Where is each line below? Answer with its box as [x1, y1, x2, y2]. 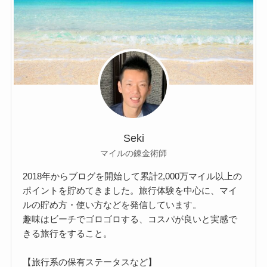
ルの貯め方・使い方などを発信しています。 [23, 199, 202, 210]
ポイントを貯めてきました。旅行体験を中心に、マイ [23, 185, 238, 195]
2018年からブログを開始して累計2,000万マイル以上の [23, 170, 243, 181]
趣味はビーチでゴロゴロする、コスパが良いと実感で [23, 213, 238, 224]
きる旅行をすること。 [23, 228, 113, 238]
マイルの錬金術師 [100, 148, 167, 159]
